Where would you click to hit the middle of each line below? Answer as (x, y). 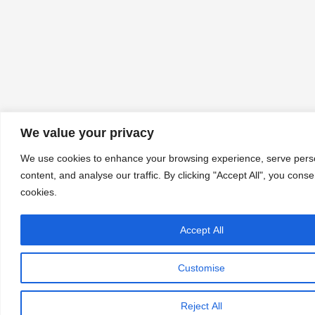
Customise (201, 268)
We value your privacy (87, 133)
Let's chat (69, 256)
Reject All (201, 306)
